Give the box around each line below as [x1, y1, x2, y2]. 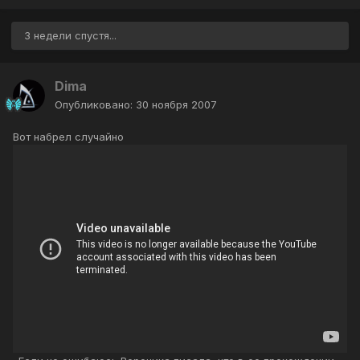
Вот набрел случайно [13, 130, 124, 144]
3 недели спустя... [24, 29, 117, 43]
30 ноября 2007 [136, 98, 217, 112]
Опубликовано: [55, 98, 136, 112]
